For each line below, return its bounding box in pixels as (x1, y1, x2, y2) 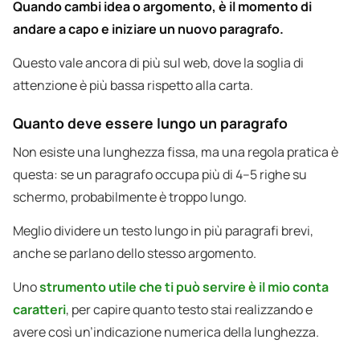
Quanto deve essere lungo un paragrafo (13, 113, 288, 133)
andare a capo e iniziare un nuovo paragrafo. (13, 20, 284, 39)
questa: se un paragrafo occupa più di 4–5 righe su (13, 166, 307, 184)
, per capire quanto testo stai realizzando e (66, 301, 313, 319)
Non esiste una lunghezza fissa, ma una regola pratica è (13, 143, 338, 162)
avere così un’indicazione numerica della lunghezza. (13, 323, 319, 342)
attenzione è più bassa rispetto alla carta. (13, 76, 253, 95)
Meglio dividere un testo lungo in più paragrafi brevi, (13, 222, 313, 240)
